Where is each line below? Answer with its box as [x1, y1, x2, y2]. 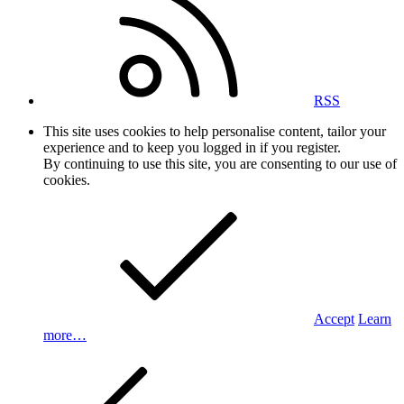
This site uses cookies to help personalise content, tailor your [43, 123, 386, 139]
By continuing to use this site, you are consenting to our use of [43, 155, 397, 171]
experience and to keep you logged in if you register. [43, 139, 341, 155]
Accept [314, 310, 354, 326]
